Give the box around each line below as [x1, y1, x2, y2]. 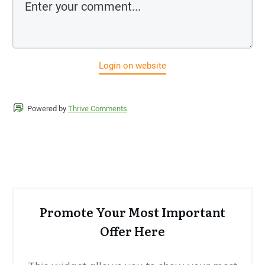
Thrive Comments [68, 104, 127, 113]
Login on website [99, 60, 166, 71]
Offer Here [100, 221, 165, 240]
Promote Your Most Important [40, 202, 225, 221]
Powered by [27, 104, 68, 113]
